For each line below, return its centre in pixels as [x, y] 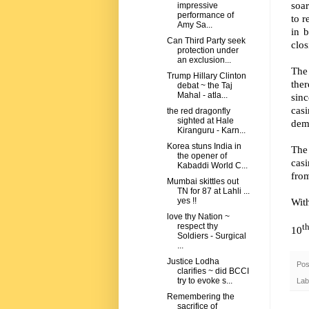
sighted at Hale [205, 121]
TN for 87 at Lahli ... [213, 191]
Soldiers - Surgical [211, 236]
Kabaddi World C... [212, 166]
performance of [205, 16]
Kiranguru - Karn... [211, 131]
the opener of [202, 156]
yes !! [187, 201]
